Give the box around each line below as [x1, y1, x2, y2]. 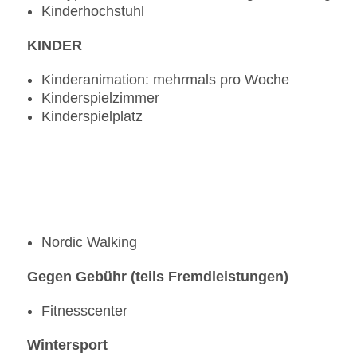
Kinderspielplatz [41, 108, 143, 125]
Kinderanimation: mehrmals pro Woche [41, 72, 289, 88]
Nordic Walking [41, 234, 137, 251]
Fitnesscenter [41, 303, 127, 320]
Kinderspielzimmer [41, 90, 159, 107]
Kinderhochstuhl [41, 3, 144, 20]
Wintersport [27, 337, 108, 354]
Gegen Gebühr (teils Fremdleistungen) [27, 269, 288, 285]
